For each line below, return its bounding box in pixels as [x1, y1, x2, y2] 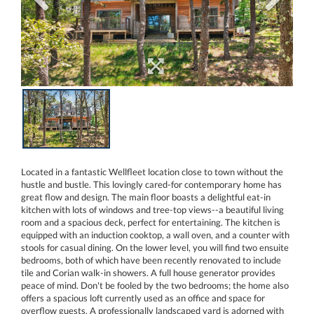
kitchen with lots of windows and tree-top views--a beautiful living [21, 203, 284, 215]
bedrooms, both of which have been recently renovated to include [21, 254, 281, 266]
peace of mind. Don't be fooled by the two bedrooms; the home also [21, 279, 289, 291]
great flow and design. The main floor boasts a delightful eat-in [21, 191, 271, 203]
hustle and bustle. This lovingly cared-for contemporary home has [21, 178, 282, 190]
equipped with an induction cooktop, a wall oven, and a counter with [21, 228, 289, 240]
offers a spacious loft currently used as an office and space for [21, 292, 265, 303]
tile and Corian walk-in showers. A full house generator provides [21, 266, 275, 278]
